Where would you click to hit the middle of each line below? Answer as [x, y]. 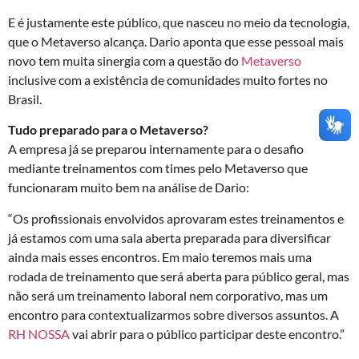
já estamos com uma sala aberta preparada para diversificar [169, 237]
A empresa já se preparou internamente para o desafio [156, 149]
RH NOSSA [39, 333]
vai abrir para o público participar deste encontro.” [207, 333]
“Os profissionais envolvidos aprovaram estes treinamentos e [176, 218]
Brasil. [25, 99]
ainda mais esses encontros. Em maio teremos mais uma [160, 256]
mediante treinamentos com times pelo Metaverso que [158, 168]
